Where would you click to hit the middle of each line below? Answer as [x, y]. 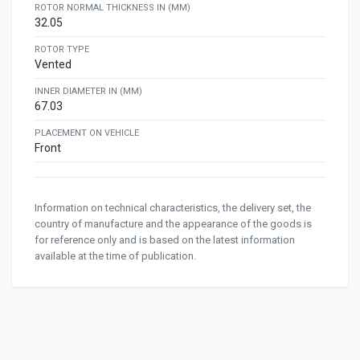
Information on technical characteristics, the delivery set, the [173, 208]
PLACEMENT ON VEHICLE [87, 133]
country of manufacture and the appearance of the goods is [173, 224]
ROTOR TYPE [62, 50]
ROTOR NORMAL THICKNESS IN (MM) [112, 8]
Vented [53, 65]
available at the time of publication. [115, 256]
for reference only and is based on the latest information [165, 240]
